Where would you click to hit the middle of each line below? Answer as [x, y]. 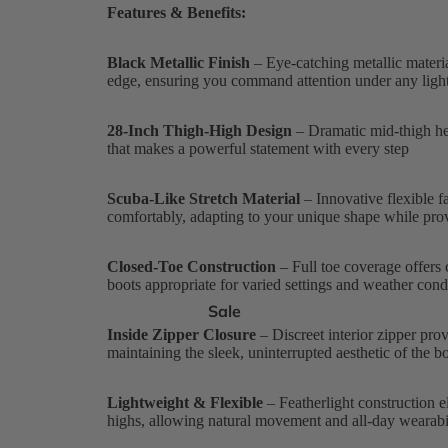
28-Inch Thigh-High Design [199, 130]
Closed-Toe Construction [191, 266]
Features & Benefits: [176, 12]
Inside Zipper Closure [181, 334]
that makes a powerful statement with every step [257, 148]
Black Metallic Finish [178, 62]
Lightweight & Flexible [184, 402]
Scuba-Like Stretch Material [203, 198]
